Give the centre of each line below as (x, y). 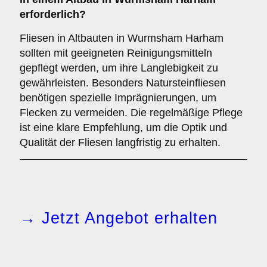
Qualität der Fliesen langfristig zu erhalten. (120, 142)
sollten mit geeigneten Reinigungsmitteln (116, 53)
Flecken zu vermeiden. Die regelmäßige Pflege (131, 113)
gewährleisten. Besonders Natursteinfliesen (123, 83)
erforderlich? (53, 14)
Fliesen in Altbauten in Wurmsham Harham (122, 38)
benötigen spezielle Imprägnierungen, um (118, 98)
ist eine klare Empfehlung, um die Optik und (123, 128)
